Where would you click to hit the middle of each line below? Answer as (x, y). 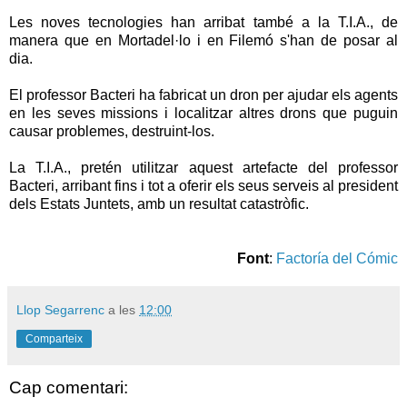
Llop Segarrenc (60, 309)
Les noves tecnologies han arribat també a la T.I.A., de (203, 22)
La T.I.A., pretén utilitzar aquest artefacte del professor (203, 167)
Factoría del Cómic (337, 258)
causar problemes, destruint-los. (112, 131)
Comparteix (54, 338)
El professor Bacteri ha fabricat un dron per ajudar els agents (203, 94)
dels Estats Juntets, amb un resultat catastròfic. (159, 203)
